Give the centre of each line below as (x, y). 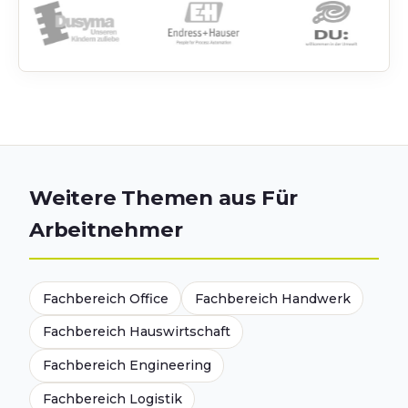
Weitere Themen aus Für (164, 197)
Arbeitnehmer (106, 229)
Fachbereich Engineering (127, 366)
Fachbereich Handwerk (272, 298)
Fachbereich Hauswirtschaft (136, 332)
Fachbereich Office (105, 298)
